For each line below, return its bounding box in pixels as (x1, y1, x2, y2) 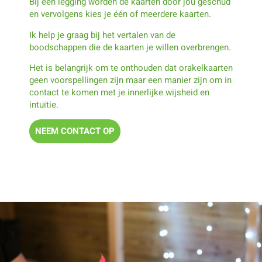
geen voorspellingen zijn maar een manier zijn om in (29, 74, 232, 87)
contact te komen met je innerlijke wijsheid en (29, 86, 209, 99)
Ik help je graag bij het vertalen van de (29, 28, 175, 42)
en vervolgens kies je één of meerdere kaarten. (29, 8, 211, 21)
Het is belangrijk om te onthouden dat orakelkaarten (29, 61, 233, 75)
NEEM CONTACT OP (35, 125, 115, 138)
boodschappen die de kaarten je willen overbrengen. (29, 40, 231, 54)
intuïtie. (29, 98, 58, 112)
